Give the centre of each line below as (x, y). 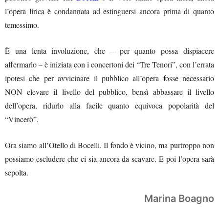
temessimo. (22, 24)
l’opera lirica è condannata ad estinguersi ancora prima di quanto (109, 11)
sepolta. (17, 172)
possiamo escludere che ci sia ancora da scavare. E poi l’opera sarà (109, 158)
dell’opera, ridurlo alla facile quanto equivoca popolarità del (109, 105)
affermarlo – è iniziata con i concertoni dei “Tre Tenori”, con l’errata (109, 64)
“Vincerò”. (22, 119)
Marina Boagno (179, 198)
